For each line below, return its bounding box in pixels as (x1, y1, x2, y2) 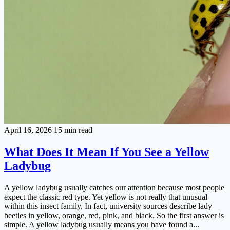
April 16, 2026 (4, 126, 54, 135)
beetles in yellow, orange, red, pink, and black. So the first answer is (4, 210, 224, 220)
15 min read (54, 126, 92, 135)
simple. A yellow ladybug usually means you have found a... (4, 220, 199, 229)
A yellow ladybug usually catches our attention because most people (4, 183, 224, 192)
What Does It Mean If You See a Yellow (4, 145, 209, 159)
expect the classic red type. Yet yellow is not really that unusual (4, 192, 207, 201)
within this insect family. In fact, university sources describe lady (4, 201, 212, 210)
